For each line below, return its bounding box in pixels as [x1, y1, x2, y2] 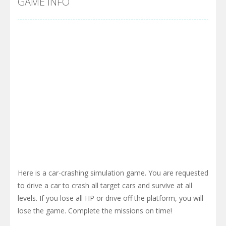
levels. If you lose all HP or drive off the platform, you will [18, 193, 203, 203]
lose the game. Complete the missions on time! [18, 205, 172, 215]
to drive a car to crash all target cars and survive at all [18, 180, 192, 190]
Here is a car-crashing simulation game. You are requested [18, 167, 208, 178]
